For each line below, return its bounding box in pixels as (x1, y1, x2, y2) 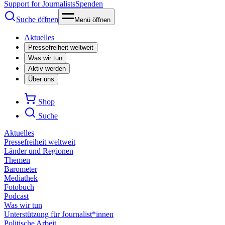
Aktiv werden (28, 64, 66, 72)
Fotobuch (4, 182, 34, 191)
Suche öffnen (16, 15, 58, 24)
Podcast (4, 191, 29, 200)
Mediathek (4, 173, 38, 182)
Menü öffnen (74, 16, 110, 24)
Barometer (4, 164, 37, 173)
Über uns (28, 75, 54, 83)
